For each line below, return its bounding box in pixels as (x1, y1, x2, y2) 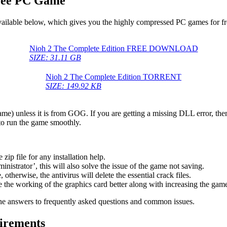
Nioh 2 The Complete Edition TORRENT (46, 72, 181, 81)
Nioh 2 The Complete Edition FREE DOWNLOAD (29, 44, 198, 53)
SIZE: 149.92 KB (46, 81, 101, 90)
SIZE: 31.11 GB (29, 53, 81, 62)
